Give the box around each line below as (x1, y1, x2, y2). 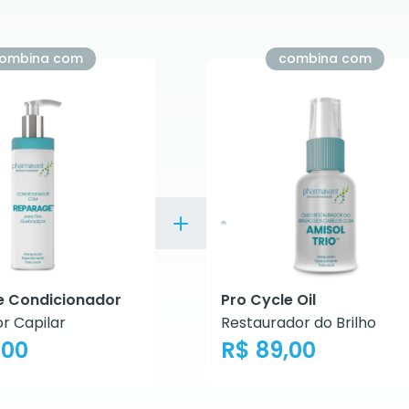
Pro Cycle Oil (221, 289, 316, 310)
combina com (278, 49, 372, 68)
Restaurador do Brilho (221, 312, 376, 333)
